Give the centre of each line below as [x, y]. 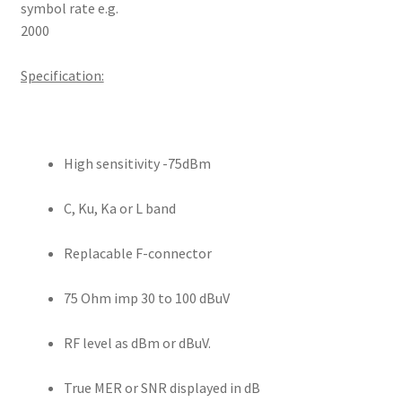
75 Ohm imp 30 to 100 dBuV [146, 297]
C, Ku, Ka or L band [119, 208]
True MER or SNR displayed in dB [162, 387]
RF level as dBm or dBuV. [137, 342]
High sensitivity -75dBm [137, 163]
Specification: [62, 76]
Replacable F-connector [137, 253]
